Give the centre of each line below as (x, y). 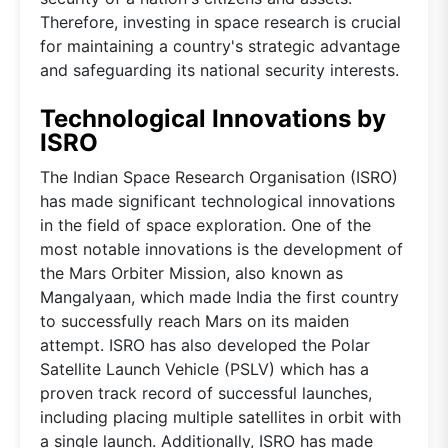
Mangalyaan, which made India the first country (219, 296)
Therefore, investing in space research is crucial (220, 21)
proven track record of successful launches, (206, 392)
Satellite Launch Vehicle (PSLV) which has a (204, 368)
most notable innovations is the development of (221, 248)
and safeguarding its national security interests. (219, 69)
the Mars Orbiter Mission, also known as (191, 272)
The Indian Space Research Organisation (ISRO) (219, 176)
